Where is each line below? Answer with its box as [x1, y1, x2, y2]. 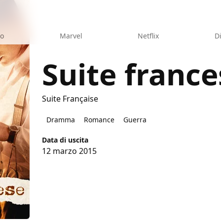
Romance [84, 114, 115, 124]
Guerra [123, 114, 147, 124]
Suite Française [42, 93, 99, 104]
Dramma [46, 114, 75, 124]
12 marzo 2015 [42, 145, 97, 156]
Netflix [138, 31, 159, 40]
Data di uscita [42, 135, 89, 145]
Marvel [59, 31, 82, 40]
